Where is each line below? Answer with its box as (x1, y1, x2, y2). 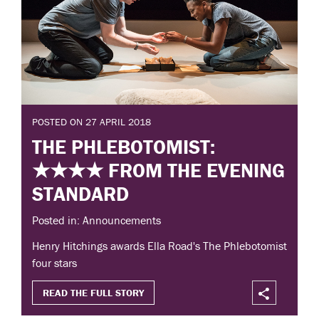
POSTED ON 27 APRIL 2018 (32, 115, 151, 129)
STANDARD (32, 181, 129, 206)
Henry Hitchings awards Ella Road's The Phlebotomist (32, 239, 287, 253)
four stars (32, 256, 77, 271)
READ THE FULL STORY (43, 286, 144, 300)
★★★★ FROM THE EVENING (32, 157, 285, 182)
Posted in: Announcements (32, 213, 161, 228)
